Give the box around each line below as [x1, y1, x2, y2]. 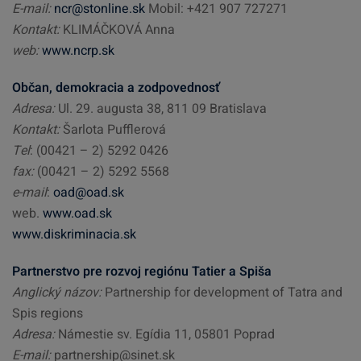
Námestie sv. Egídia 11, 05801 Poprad [58, 325, 275, 344]
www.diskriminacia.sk [12, 225, 136, 244]
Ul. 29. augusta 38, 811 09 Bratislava [55, 99, 267, 118]
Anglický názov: [12, 283, 102, 302]
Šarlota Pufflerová [60, 120, 166, 139]
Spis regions [12, 304, 83, 323]
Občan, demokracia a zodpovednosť [12, 78, 219, 98]
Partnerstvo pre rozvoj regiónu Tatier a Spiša [12, 262, 272, 281]
